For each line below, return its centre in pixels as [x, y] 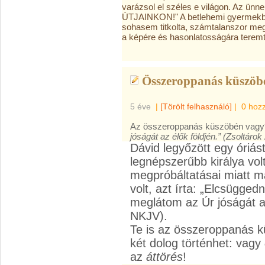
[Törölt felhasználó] [196, 106]
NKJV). [149, 216]
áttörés [164, 257]
